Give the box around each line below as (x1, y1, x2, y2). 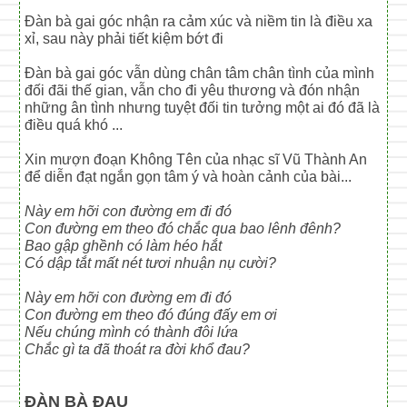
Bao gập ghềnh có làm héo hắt (25, 237, 223, 253)
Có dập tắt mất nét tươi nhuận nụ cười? (25, 254, 277, 271)
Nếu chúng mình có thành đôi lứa (25, 323, 239, 340)
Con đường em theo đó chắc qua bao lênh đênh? (25, 220, 342, 236)
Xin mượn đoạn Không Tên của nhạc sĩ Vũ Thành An (25, 151, 368, 167)
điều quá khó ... (25, 116, 124, 133)
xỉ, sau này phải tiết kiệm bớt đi (25, 30, 224, 46)
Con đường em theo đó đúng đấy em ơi (25, 306, 278, 323)
